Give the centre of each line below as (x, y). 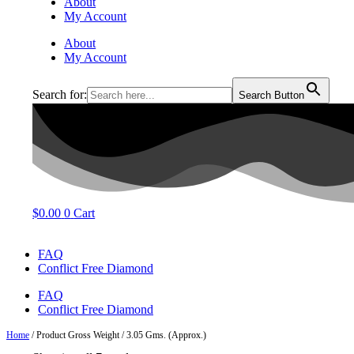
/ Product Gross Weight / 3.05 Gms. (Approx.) (118, 335)
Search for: (60, 94)
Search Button (272, 95)
